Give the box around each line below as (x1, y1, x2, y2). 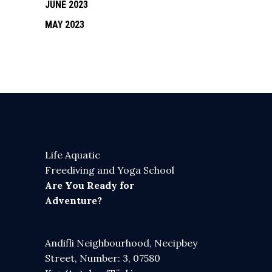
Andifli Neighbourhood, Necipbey (45, 237, 197, 250)
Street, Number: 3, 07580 (45, 252, 160, 265)
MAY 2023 (45, 19, 84, 31)
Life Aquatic (45, 149, 100, 161)
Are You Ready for (45, 179, 134, 192)
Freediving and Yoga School (45, 164, 174, 177)
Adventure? (45, 194, 102, 207)
